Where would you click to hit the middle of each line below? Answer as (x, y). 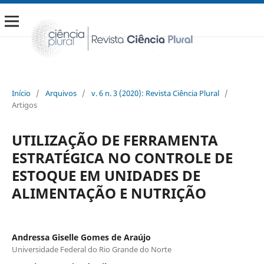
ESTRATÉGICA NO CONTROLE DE (122, 157)
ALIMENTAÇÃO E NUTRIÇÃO (109, 193)
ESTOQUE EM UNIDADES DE (106, 175)
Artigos (24, 105)
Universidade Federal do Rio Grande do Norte (91, 249)
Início (21, 93)
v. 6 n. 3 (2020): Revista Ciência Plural (155, 93)
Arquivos (61, 93)
